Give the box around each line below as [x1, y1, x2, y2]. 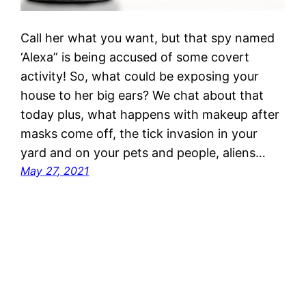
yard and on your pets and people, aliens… [20, 145, 266, 160]
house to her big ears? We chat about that [20, 87, 264, 102]
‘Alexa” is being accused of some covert [20, 49, 250, 64]
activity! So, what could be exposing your [20, 68, 260, 83]
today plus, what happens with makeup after [20, 107, 280, 122]
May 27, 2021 [20, 163, 89, 178]
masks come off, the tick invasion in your [20, 126, 258, 141]
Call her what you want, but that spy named [20, 30, 275, 45]
